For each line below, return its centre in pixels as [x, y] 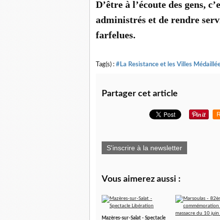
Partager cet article [140, 94]
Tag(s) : [106, 64]
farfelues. [116, 35]
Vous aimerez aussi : [141, 179]
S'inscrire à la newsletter [144, 148]
